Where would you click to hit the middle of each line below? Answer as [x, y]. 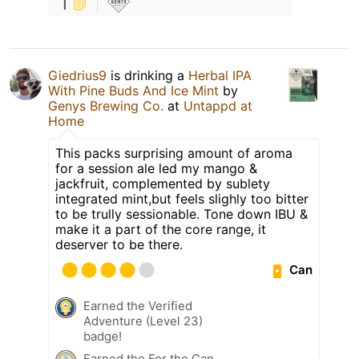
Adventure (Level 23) [143, 321]
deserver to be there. [119, 244]
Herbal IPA [220, 75]
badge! [103, 336]
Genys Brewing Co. [106, 105]
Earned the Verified [138, 305]
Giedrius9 [77, 75]
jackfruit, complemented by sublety [163, 183]
